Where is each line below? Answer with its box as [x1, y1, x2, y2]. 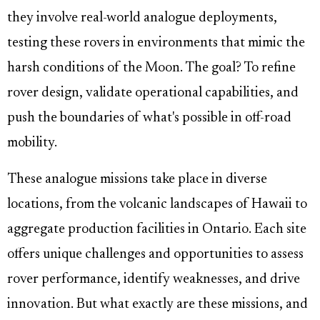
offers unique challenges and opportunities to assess [7, 248, 304, 262]
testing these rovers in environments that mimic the [7, 36, 305, 51]
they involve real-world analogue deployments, [7, 11, 277, 26]
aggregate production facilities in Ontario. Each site [7, 223, 306, 237]
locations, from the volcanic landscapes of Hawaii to [7, 198, 307, 212]
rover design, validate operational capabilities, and [7, 86, 299, 101]
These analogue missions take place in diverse [7, 173, 267, 187]
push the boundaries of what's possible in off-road [7, 111, 291, 126]
